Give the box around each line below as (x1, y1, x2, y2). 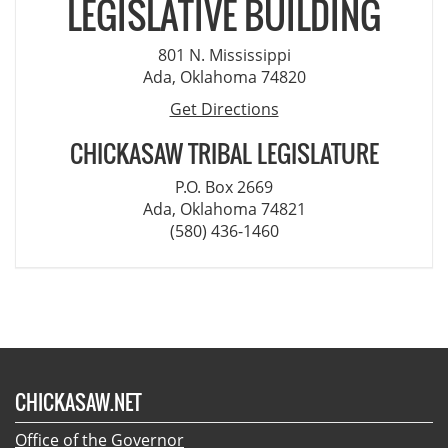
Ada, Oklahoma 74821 (142, 197, 306, 220)
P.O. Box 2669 (175, 175, 273, 198)
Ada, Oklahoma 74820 (142, 65, 306, 88)
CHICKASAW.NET (15, 386, 142, 417)
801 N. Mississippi (157, 43, 291, 66)
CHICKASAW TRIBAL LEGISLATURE (69, 134, 379, 171)
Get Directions (169, 97, 279, 120)
